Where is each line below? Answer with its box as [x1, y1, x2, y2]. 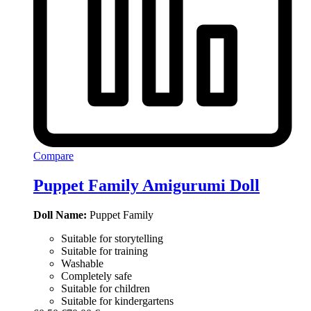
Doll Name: [33, 208, 87, 221]
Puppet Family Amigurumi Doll [33, 176, 260, 194]
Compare [33, 150, 74, 162]
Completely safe [61, 269, 132, 282]
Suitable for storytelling [61, 232, 163, 244]
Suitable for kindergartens [61, 294, 174, 307]
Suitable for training [61, 244, 148, 257]
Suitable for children [61, 282, 150, 294]
